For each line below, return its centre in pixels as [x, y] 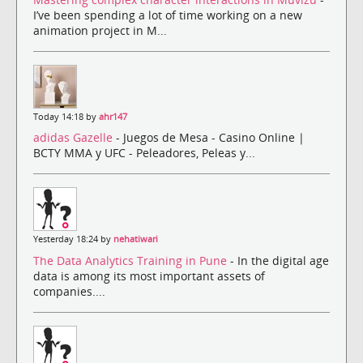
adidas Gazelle [75, 138]
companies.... [69, 291]
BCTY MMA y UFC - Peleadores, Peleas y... [144, 153]
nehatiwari [136, 239]
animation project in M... [100, 31]
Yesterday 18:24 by [73, 239]
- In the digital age [280, 260]
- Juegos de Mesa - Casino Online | [210, 138]
